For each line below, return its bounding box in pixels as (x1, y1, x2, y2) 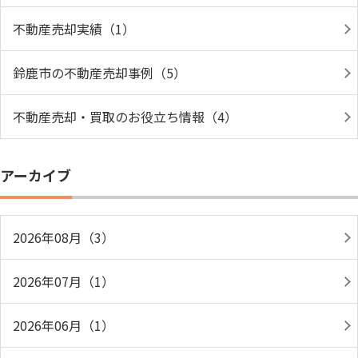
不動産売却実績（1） (13, 19, 135, 38)
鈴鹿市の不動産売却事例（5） (13, 63, 186, 82)
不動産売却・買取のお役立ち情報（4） (13, 107, 237, 126)
